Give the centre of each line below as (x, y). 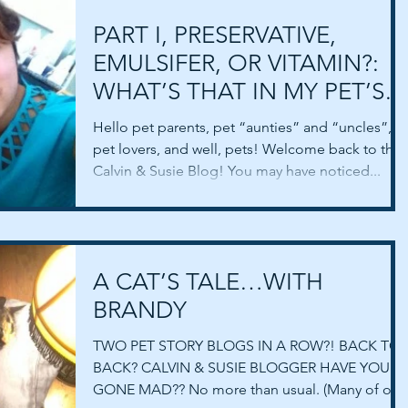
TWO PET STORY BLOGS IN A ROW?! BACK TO (247, 346)
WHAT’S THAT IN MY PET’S (239, 92)
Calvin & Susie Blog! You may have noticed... (237, 171)
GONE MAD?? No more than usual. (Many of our (249, 390)
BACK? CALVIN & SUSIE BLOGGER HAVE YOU (241, 368)
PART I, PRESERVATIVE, (214, 36)
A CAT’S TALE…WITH (208, 282)
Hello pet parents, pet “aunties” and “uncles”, (242, 127)
